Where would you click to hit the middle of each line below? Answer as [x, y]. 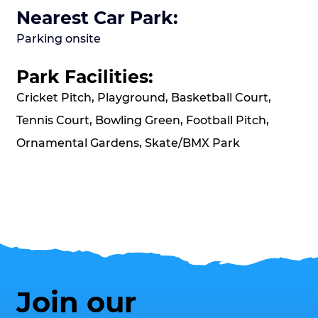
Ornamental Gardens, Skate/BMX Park [128, 143]
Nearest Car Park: [98, 18]
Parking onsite [59, 39]
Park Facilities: [85, 77]
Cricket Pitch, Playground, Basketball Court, [144, 98]
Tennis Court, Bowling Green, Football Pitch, [143, 121]
